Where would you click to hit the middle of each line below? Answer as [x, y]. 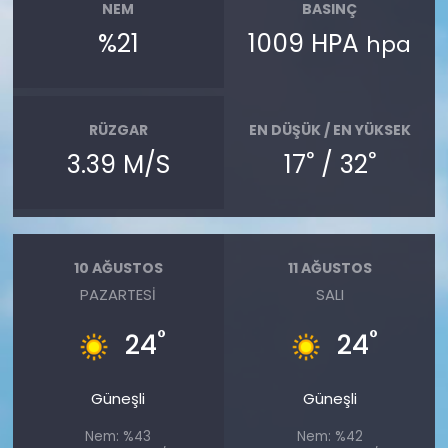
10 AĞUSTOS [118, 267]
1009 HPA [307, 43]
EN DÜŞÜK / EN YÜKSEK [329, 129]
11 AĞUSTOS [329, 267]
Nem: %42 [329, 436]
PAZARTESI [118, 294]
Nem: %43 [118, 436]
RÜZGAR [118, 129]
